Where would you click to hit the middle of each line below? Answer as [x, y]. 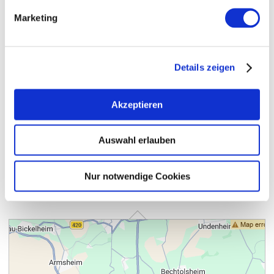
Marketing [36, 17]
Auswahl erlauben [137, 140]
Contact [35, 187]
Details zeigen [205, 67]
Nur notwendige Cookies [137, 176]
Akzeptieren [137, 104]
